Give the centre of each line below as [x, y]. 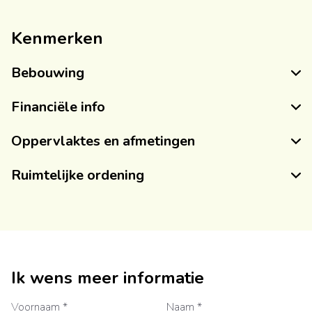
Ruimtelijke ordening [78, 175]
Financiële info [58, 107]
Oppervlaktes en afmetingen [103, 141]
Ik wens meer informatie [108, 278]
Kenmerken [57, 39]
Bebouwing [48, 73]
